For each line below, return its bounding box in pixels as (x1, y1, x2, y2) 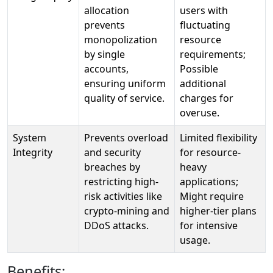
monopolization (84, 33, 157, 46)
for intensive (180, 219, 238, 232)
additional (180, 77, 226, 90)
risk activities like (84, 190, 162, 203)
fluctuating (180, 18, 230, 32)
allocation (84, 4, 129, 17)
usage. (180, 233, 210, 247)
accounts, (84, 62, 129, 76)
